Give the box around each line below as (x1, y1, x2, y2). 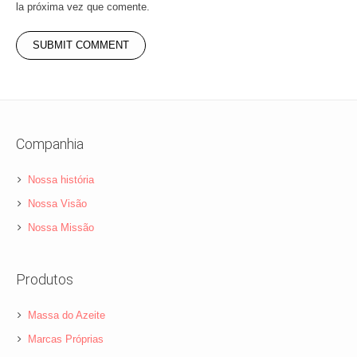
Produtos (16, 271, 74, 288)
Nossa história (28, 174, 95, 186)
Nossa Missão (28, 222, 95, 234)
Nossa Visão (28, 198, 88, 210)
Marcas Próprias (28, 333, 104, 346)
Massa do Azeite (28, 309, 106, 322)
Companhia (16, 135, 84, 153)
